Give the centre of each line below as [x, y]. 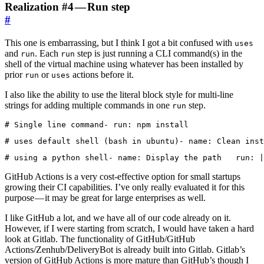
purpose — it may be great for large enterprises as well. [105, 198]
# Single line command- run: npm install [97, 125]
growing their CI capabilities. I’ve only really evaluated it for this [125, 187]
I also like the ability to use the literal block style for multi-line [119, 95]
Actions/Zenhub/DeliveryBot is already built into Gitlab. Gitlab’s [125, 250]
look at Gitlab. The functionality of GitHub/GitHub [100, 239]
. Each [48, 54]
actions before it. [102, 75]
